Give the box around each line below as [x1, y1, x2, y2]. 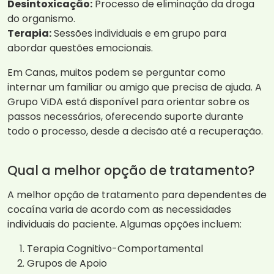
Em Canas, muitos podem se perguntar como [7, 65, 226, 80]
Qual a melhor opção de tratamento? [7, 161, 254, 180]
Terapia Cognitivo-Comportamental [27, 242, 203, 256]
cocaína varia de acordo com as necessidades [7, 202, 231, 217]
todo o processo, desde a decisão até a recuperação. [7, 124, 263, 139]
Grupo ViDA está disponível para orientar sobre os [7, 95, 250, 109]
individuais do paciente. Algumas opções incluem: [7, 217, 242, 232]
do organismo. [7, 12, 75, 26]
